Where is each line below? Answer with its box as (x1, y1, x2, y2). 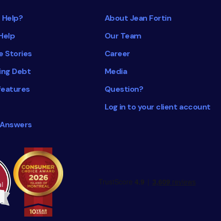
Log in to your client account (104, 102, 211, 112)
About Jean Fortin (104, 13, 172, 24)
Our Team (104, 31, 142, 41)
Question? (104, 84, 144, 95)
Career (104, 48, 130, 59)
